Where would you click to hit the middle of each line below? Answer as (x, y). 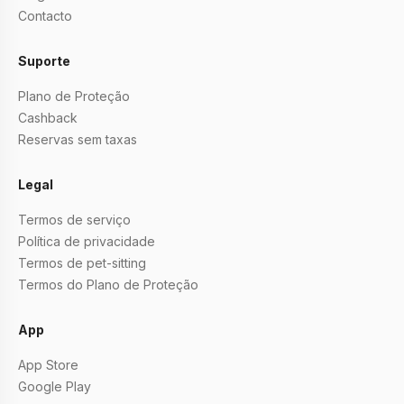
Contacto (45, 16)
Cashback (48, 118)
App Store (48, 365)
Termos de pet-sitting (82, 263)
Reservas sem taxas (78, 139)
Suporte (44, 61)
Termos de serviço (74, 220)
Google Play (55, 386)
